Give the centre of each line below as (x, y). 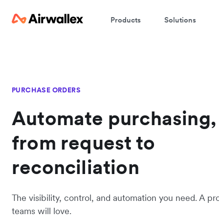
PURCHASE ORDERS (46, 90)
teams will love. (42, 211)
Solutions (180, 20)
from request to (83, 143)
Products (126, 20)
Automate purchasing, (114, 118)
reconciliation (76, 167)
